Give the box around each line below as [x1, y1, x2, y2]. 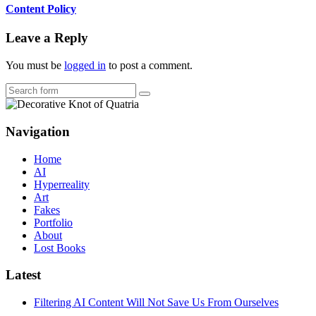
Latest [6, 267, 41, 283]
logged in [64, 59, 106, 72]
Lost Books [34, 241, 85, 254]
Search [144, 93, 173, 104]
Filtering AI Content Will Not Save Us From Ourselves [34, 296, 279, 308]
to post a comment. [106, 59, 193, 72]
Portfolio [34, 216, 73, 229]
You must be [6, 59, 64, 72]
